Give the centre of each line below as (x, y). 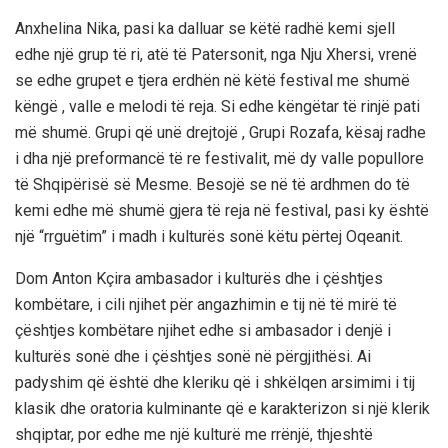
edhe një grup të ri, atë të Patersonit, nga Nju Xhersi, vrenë (216, 55)
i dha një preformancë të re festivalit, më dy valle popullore (219, 159)
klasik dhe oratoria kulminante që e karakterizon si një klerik (222, 409)
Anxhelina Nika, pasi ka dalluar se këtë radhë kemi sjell (205, 29)
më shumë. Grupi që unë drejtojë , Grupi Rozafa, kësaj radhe (220, 133)
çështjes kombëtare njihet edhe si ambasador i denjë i (203, 331)
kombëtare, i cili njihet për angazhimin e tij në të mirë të (206, 305)
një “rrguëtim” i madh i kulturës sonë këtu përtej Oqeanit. (209, 237)
